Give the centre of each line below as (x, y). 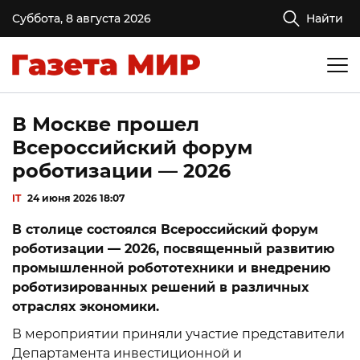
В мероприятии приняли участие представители (178, 334)
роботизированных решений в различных (160, 287)
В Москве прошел (106, 124)
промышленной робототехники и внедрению (171, 268)
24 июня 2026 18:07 (76, 198)
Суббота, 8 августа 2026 (82, 18)
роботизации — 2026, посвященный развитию (173, 249)
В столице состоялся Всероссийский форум (165, 229)
